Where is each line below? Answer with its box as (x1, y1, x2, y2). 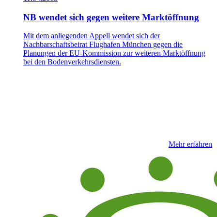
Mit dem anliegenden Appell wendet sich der (23, 31, 160, 40)
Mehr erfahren (169, 140, 212, 149)
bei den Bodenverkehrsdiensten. (23, 58, 121, 66)
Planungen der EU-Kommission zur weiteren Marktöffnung (23, 49, 205, 58)
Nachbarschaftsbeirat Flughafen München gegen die (23, 40, 183, 49)
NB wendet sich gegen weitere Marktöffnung (23, 12, 199, 22)
